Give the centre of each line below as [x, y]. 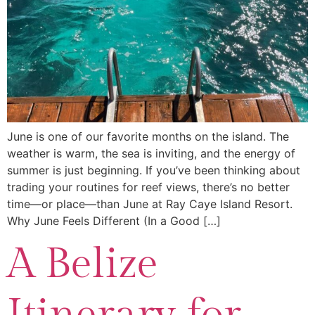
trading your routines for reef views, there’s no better [148, 187]
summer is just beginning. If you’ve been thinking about [154, 170]
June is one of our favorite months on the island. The [148, 136]
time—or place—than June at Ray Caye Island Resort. [150, 204]
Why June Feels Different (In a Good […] [114, 220]
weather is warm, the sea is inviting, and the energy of [151, 153]
